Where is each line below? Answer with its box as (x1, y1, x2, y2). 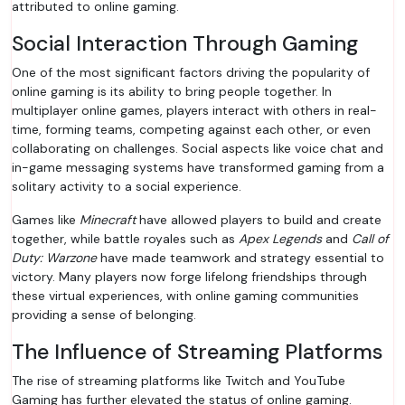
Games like (12, 212, 80, 228)
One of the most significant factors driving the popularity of (12, 64, 370, 80)
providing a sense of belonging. (12, 306, 196, 323)
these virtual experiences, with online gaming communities (12, 287, 359, 304)
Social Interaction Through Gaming (12, 30, 358, 57)
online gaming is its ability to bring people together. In (12, 83, 332, 99)
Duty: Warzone (12, 250, 97, 266)
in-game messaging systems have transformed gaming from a (12, 159, 384, 175)
